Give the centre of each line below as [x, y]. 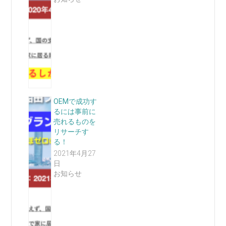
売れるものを [74, 122]
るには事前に [74, 112]
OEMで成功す [75, 102]
